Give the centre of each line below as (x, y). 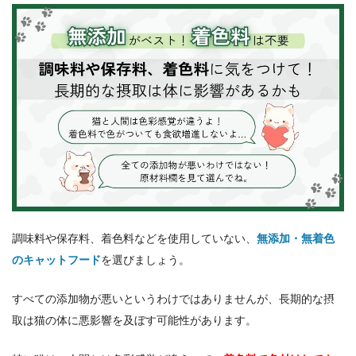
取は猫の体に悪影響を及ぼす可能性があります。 (134, 320)
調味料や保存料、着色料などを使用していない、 (134, 239)
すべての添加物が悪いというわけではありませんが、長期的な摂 (173, 298)
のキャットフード (56, 260)
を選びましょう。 (145, 260)
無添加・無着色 (296, 239)
